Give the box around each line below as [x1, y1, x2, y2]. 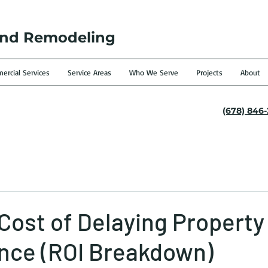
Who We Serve [129, 68, 178, 77]
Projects [196, 68, 223, 77]
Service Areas [68, 68, 111, 77]
